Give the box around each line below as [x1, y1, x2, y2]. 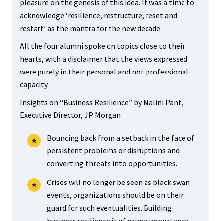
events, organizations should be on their [46, 190, 184, 200]
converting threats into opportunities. [46, 158, 177, 168]
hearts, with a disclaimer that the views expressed [19, 54, 187, 64]
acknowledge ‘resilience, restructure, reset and [19, 10, 177, 20]
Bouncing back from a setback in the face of [46, 133, 194, 143]
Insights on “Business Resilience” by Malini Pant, [19, 97, 184, 107]
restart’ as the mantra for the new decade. [19, 23, 162, 33]
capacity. [19, 79, 49, 89]
